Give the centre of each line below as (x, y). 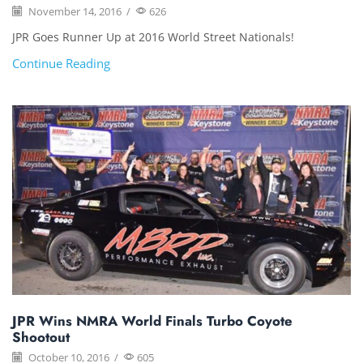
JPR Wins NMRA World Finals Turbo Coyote (152, 320)
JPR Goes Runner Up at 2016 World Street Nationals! (153, 37)
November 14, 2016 (74, 12)
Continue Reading (61, 64)
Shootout (41, 337)
